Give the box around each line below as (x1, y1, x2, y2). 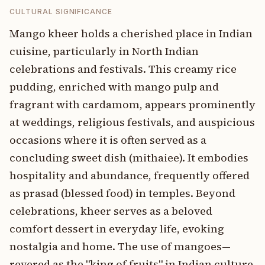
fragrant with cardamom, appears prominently (9, 97, 256, 112)
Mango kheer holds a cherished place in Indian (9, 26, 253, 41)
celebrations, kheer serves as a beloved (9, 203, 212, 218)
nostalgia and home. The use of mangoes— (9, 239, 231, 254)
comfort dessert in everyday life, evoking (9, 221, 224, 236)
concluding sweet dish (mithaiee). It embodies (9, 150, 248, 165)
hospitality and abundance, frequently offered (9, 168, 250, 183)
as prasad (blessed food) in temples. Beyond (9, 186, 235, 201)
